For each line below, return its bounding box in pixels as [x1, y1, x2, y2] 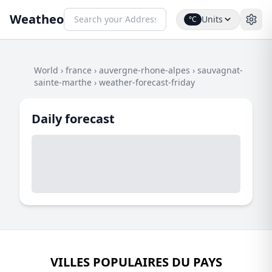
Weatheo [10, 11, 64, 27]
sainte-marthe [34, 76, 92, 88]
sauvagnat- [197, 64, 243, 76]
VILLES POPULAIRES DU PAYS [50, 254, 222, 270]
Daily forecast [32, 110, 115, 127]
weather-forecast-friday [99, 76, 195, 88]
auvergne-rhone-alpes [99, 64, 190, 76]
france [66, 64, 92, 76]
